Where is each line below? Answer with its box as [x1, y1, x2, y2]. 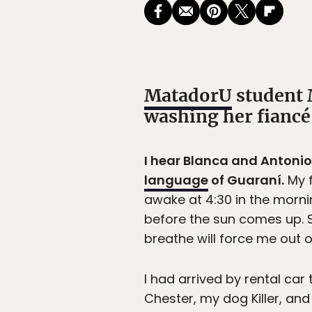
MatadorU [144, 84, 232, 107]
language [144, 171, 208, 189]
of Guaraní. [208, 171, 284, 189]
